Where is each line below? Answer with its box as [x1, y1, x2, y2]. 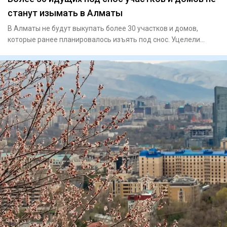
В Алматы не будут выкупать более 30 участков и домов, [8, 24, 198, 32]
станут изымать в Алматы [8, 7, 123, 18]
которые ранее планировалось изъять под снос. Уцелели [8, 35, 200, 44]
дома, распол [8, 46, 52, 55]
